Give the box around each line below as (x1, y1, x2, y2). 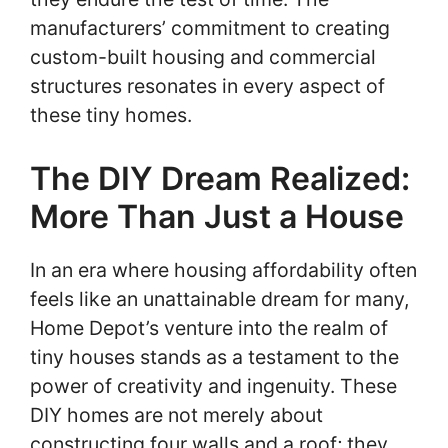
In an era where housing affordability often (30, 257, 417, 282)
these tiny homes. (30, 103, 192, 128)
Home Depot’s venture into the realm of (30, 315, 388, 340)
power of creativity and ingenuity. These (30, 373, 397, 398)
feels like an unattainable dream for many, (30, 286, 409, 311)
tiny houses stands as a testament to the (30, 344, 399, 369)
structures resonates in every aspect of (30, 74, 385, 99)
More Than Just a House (30, 196, 404, 236)
